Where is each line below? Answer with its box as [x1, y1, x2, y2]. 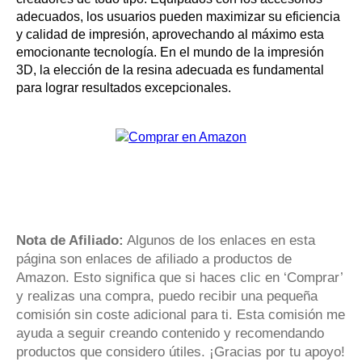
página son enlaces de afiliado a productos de [16, 250, 292, 267]
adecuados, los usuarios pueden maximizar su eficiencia [16, 10, 340, 23]
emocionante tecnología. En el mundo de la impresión [16, 45, 324, 59]
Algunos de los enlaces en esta [124, 232, 315, 248]
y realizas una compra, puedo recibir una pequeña [16, 288, 318, 304]
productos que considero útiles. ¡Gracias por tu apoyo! [16, 343, 345, 360]
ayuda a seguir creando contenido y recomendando [16, 325, 324, 341]
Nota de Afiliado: [16, 232, 124, 248]
